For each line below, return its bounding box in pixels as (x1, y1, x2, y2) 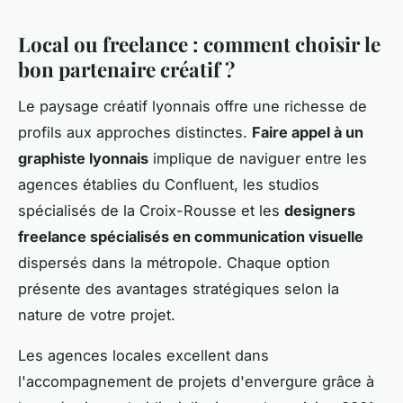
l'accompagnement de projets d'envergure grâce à (18, 372, 374, 390)
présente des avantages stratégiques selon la (18, 279, 339, 298)
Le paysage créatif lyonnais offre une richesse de (18, 96, 367, 115)
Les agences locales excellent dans (18, 345, 269, 364)
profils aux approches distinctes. (18, 122, 252, 141)
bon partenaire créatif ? (18, 56, 235, 84)
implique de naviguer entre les (148, 148, 367, 167)
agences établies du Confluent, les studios (18, 175, 319, 193)
